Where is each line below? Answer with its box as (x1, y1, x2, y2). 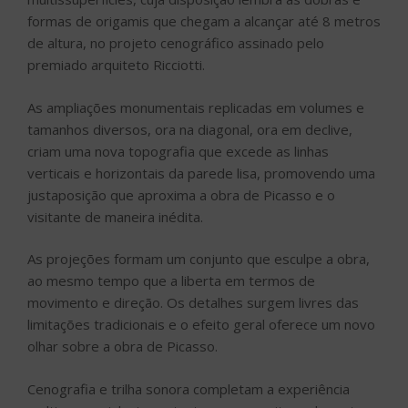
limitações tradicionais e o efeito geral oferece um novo (27, 315, 375, 334)
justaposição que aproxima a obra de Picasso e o (27, 185, 335, 204)
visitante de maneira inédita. (27, 207, 203, 226)
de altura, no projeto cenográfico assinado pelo (27, 34, 324, 53)
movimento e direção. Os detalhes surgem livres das (27, 293, 359, 312)
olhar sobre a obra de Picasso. (27, 337, 218, 356)
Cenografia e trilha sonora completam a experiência (27, 379, 350, 398)
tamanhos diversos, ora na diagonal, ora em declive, (27, 119, 352, 138)
